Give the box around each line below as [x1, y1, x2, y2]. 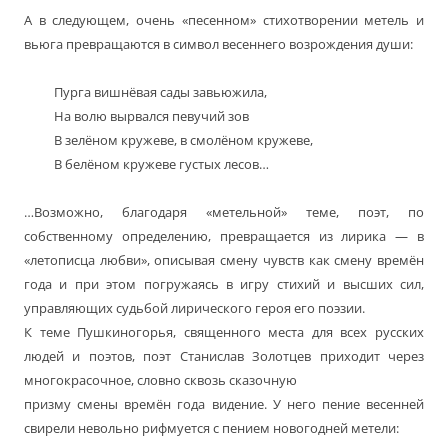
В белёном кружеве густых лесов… [54, 155, 269, 174]
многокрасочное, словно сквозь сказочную [24, 371, 297, 390]
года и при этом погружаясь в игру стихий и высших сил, [24, 275, 424, 294]
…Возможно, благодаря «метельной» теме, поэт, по [24, 203, 424, 222]
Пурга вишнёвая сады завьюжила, [54, 83, 267, 102]
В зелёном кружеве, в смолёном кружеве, [54, 131, 313, 150]
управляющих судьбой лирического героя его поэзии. [24, 299, 365, 318]
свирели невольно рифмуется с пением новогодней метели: [24, 419, 399, 438]
